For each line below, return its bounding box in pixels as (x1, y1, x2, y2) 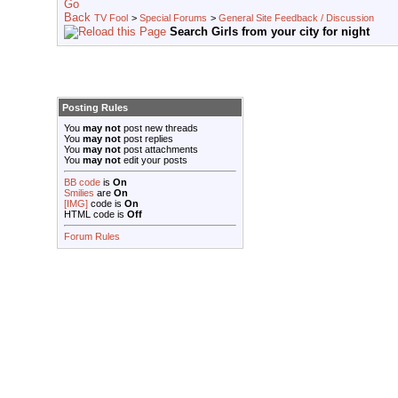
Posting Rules (62, 102, 128, 114)
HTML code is (64, 209, 127, 220)
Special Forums (139, 12, 207, 24)
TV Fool (94, 12, 128, 24)
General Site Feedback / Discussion (219, 12, 374, 24)
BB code (64, 177, 100, 188)
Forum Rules (64, 231, 120, 243)
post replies (121, 133, 173, 145)
